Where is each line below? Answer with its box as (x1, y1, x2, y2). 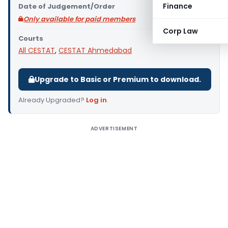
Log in (86, 95, 107, 105)
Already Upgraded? (18, 95, 86, 105)
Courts (18, 34, 43, 43)
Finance (163, 1, 192, 11)
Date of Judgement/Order (18, 2, 115, 11)
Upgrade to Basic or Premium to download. (35, 74, 201, 84)
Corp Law (163, 26, 198, 36)
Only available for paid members (23, 14, 135, 24)
